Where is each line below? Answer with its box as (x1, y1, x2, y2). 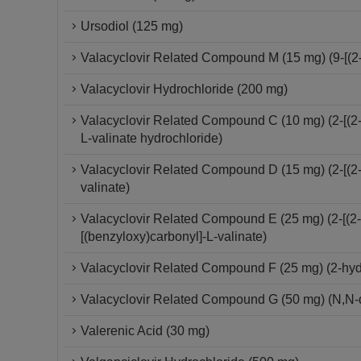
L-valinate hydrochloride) (81, 131, 222, 145)
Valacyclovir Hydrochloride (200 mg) (81, 82, 288, 96)
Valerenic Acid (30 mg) (81, 324, 210, 338)
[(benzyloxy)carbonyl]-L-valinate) (81, 230, 267, 243)
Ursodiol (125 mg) (81, 19, 183, 33)
